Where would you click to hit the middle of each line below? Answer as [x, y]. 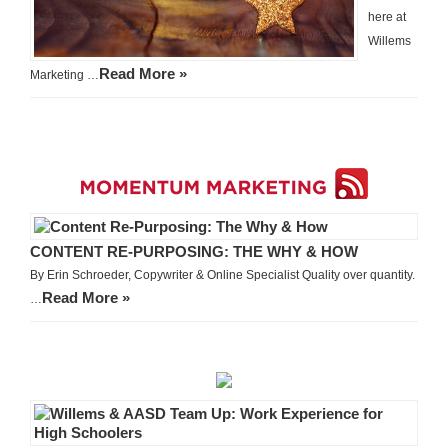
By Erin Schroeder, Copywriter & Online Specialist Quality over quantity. [222, 275]
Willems [389, 41]
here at [387, 17]
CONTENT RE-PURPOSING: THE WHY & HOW [194, 252]
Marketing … [64, 75]
